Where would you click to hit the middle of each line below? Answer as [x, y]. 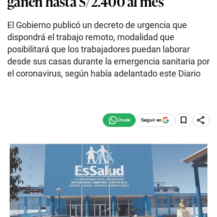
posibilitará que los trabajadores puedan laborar [99, 49]
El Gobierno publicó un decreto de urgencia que [97, 25]
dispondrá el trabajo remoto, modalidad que [91, 37]
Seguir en [151, 120]
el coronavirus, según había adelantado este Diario [104, 73]
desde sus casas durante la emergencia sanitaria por [108, 61]
